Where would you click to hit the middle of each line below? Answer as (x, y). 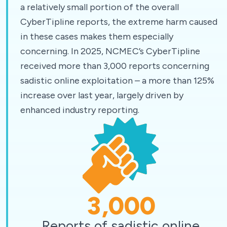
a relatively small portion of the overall (100, 7)
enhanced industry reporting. (81, 110)
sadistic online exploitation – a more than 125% (117, 80)
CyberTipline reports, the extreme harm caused (119, 22)
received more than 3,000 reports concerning (115, 66)
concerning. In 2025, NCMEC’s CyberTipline (110, 51)
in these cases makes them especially (97, 36)
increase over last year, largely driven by (102, 95)
